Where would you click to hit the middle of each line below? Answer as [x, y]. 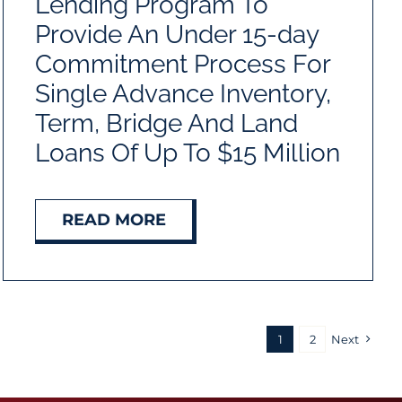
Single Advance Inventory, [183, 93]
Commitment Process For [182, 64]
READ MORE [114, 219]
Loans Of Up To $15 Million [187, 153]
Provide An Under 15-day [176, 34]
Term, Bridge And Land [166, 123]
